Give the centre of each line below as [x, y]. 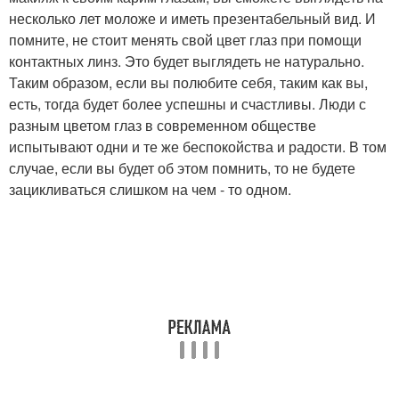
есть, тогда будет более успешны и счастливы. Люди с [187, 104]
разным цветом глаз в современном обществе [163, 125]
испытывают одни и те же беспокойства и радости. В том [198, 147]
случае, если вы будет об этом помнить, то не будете [182, 168]
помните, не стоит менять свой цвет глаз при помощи [185, 40]
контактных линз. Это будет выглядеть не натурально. [187, 61]
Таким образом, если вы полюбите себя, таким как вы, [188, 82]
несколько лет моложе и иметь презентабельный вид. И [192, 18]
